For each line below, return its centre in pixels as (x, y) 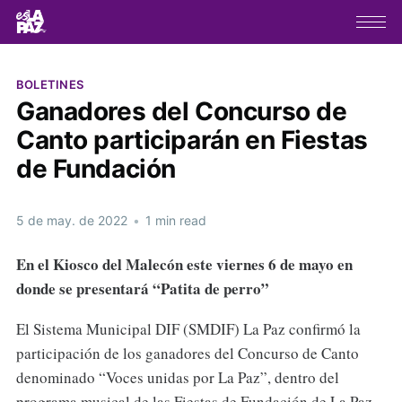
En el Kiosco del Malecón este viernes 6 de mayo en (184, 264)
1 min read (174, 220)
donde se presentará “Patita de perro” (142, 288)
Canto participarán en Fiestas (192, 140)
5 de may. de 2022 (71, 220)
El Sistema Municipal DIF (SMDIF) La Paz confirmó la (188, 328)
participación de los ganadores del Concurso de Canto (187, 353)
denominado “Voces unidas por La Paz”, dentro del (177, 377)
